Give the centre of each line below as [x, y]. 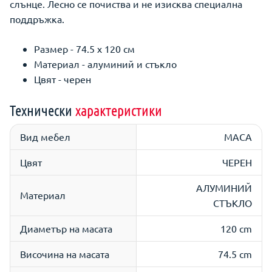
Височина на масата [65, 254]
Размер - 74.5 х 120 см [84, 49]
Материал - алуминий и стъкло [105, 64]
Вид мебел [45, 137]
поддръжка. [37, 19]
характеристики [119, 110]
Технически [42, 110]
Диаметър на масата [66, 228]
